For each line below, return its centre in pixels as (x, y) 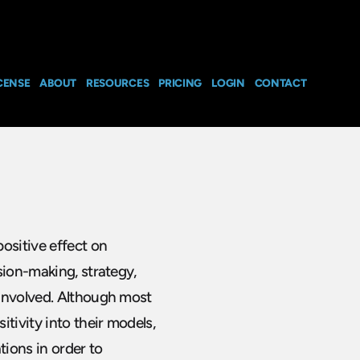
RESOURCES (117, 82)
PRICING (180, 82)
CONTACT (280, 82)
